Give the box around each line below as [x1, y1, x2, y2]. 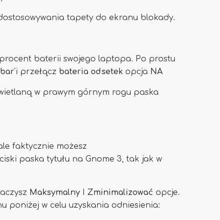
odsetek [91, 67, 125, 76]
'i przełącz [14, 67, 59, 76]
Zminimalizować [87, 188, 156, 197]
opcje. [156, 188, 180, 197]
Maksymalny [29, 188, 80, 197]
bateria [59, 67, 88, 76]
